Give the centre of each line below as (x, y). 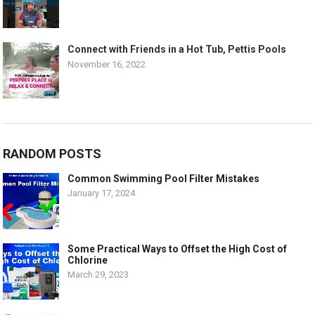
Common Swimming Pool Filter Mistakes (164, 179)
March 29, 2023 (98, 275)
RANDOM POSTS (52, 154)
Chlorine (88, 261)
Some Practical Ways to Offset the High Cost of (178, 249)
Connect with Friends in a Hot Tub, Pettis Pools (177, 50)
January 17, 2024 (102, 193)
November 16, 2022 (107, 65)
